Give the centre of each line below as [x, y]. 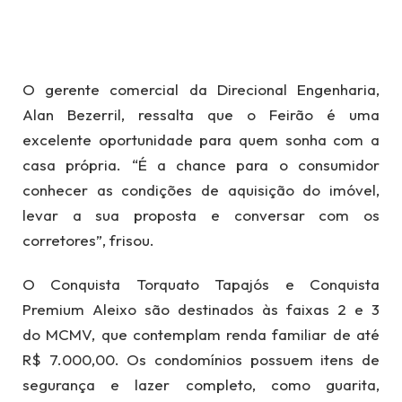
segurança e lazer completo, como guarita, [201, 384]
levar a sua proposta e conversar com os [201, 215]
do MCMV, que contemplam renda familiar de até [201, 334]
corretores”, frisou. [88, 240]
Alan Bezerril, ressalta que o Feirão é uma [201, 115]
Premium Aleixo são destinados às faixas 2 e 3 [201, 309]
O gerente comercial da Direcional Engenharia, [201, 90]
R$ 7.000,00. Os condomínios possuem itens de [201, 359]
